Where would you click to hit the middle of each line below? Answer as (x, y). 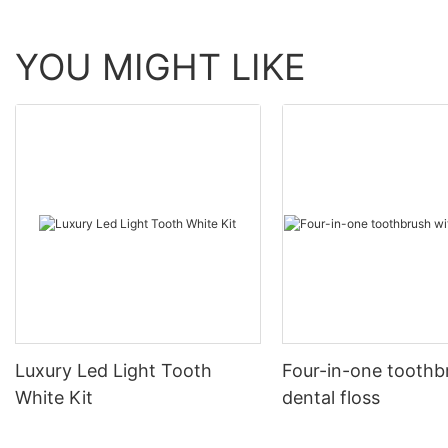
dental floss (331, 398)
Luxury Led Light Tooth (113, 371)
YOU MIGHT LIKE (160, 67)
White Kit (54, 398)
